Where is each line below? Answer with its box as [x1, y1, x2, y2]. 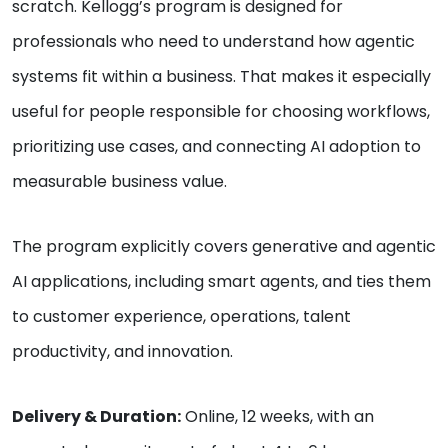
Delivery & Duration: [12, 405, 181, 429]
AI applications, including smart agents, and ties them [12, 270, 431, 294]
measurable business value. [12, 170, 231, 194]
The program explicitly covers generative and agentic [12, 235, 436, 259]
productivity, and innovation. [12, 340, 233, 364]
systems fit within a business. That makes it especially [12, 65, 431, 89]
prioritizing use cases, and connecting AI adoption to [12, 135, 421, 159]
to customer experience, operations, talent [12, 305, 351, 329]
